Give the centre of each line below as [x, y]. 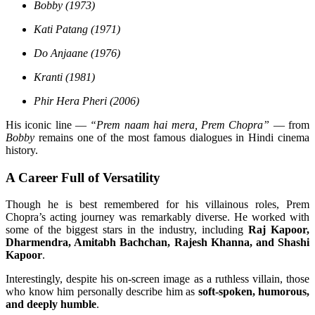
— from [290, 125]
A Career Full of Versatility [83, 177]
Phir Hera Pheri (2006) [86, 101]
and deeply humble [51, 304]
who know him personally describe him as [102, 292]
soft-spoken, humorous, [253, 292]
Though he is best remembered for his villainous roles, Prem [157, 205]
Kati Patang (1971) [77, 29]
